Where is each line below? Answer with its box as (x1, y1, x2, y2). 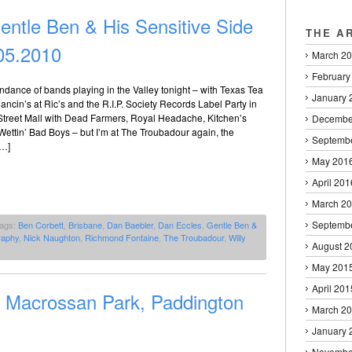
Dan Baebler (107, 218, 153, 232)
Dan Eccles (158, 218, 202, 232)
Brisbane (68, 218, 102, 232)
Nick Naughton (24, 231, 80, 244)
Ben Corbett (18, 218, 64, 232)
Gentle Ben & (207, 218, 257, 232)
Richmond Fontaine (85, 231, 159, 244)
